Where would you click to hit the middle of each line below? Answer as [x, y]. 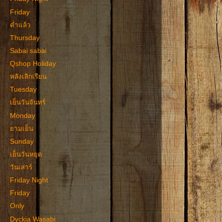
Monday [22, 115]
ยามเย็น [21, 128]
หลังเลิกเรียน [28, 77]
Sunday [22, 141]
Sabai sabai [28, 51]
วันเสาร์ [21, 167]
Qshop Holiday [33, 64]
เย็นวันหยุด [26, 154]
